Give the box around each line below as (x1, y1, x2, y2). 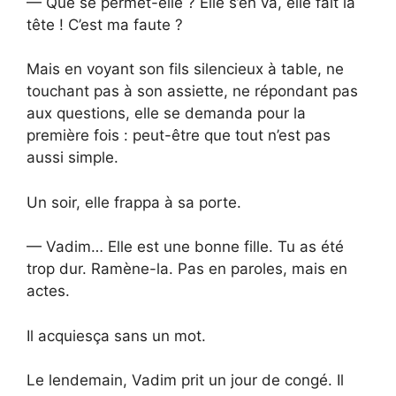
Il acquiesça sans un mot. (27, 326, 206, 345)
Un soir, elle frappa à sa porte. (27, 193, 241, 211)
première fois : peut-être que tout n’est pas (27, 126, 331, 145)
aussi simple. (27, 148, 118, 167)
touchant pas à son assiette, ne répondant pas (27, 82, 358, 101)
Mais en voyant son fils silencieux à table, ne (27, 60, 344, 79)
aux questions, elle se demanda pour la (27, 104, 306, 123)
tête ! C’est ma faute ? (27, 15, 183, 34)
